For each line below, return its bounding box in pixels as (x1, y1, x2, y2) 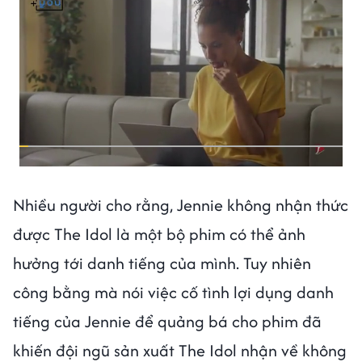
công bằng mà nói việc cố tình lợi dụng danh (13, 280, 334, 305)
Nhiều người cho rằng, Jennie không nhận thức (13, 193, 348, 217)
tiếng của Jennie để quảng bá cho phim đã (13, 309, 322, 334)
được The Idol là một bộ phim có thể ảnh (13, 222, 305, 246)
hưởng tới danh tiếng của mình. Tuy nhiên (13, 251, 311, 276)
